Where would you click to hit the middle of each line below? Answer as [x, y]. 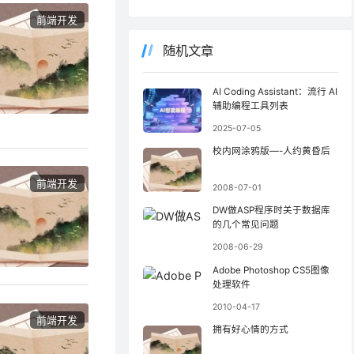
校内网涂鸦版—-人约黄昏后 [271, 151]
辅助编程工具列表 [250, 106]
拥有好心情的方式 [250, 329]
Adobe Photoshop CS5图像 [271, 270]
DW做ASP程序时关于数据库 [271, 211]
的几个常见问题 [245, 225]
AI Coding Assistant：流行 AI [275, 92]
